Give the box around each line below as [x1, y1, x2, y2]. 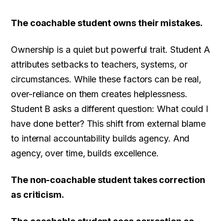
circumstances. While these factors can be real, [11, 74, 202, 85]
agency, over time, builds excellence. [11, 148, 159, 159]
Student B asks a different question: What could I [11, 104, 209, 114]
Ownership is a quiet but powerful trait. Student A [11, 44, 211, 55]
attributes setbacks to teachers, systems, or [11, 59, 187, 70]
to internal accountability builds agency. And [11, 133, 190, 144]
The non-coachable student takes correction [11, 175, 205, 185]
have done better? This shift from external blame [11, 118, 206, 129]
